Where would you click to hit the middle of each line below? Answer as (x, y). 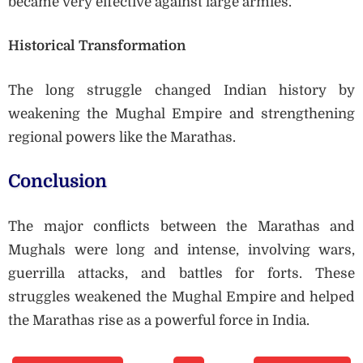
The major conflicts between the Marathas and (181, 226)
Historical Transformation (97, 46)
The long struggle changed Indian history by (181, 90)
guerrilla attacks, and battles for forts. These (181, 273)
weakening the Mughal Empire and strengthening (181, 113)
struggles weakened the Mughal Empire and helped (181, 297)
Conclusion (58, 181)
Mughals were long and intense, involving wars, (181, 250)
